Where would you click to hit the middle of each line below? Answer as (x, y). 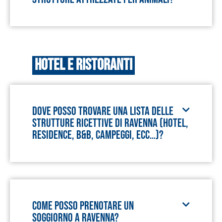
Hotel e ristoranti (83, 65)
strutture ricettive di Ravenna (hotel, (110, 123)
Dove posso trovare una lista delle (103, 111)
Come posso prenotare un (83, 206)
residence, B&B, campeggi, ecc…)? (98, 135)
